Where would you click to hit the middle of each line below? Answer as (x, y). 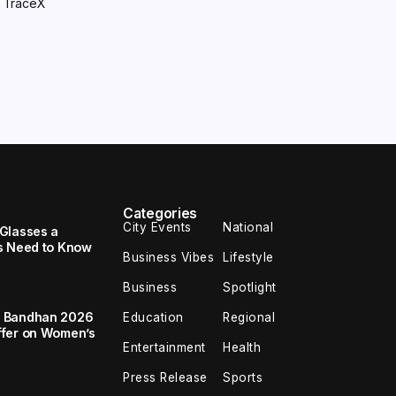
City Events (157, 228)
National (248, 228)
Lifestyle (248, 258)
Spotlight (250, 288)
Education (153, 318)
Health (242, 348)
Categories (160, 214)
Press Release (165, 378)
